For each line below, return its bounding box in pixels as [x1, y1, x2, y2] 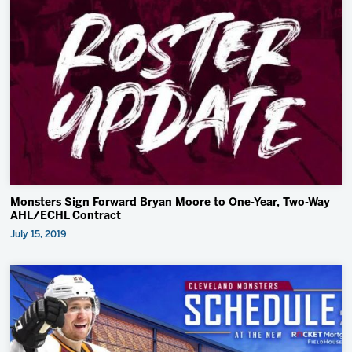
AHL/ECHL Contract [10, 211, 122, 222]
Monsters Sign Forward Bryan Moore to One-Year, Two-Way [10, 198, 331, 209]
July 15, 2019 [10, 230, 68, 240]
